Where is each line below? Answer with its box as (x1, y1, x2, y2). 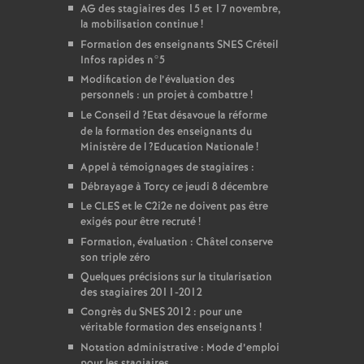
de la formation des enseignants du (80, 124, 252, 140)
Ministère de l (80, 140, 146, 155)
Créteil (242, 37, 278, 53)
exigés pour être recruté (80, 214, 196, 230)
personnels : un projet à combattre (80, 88, 248, 103)
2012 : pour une (164, 305, 242, 320)
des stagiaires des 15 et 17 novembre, (95, 2, 280, 17)
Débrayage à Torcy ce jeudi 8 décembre (80, 180, 268, 195)
